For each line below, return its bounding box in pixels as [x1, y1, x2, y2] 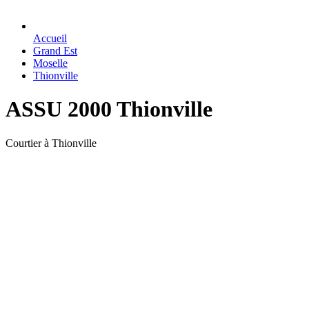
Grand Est [33, 45, 77, 57]
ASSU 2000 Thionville [6, 97, 212, 122]
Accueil [33, 32, 67, 44]
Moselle [33, 57, 68, 69]
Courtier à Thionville [6, 137, 97, 149]
